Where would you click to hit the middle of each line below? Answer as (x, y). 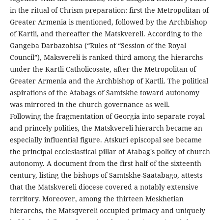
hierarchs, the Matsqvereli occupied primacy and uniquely (107, 210)
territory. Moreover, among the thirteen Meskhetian (96, 198)
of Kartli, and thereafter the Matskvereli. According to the (106, 33)
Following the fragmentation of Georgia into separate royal (107, 116)
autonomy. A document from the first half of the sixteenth (105, 163)
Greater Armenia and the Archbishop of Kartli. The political (109, 81)
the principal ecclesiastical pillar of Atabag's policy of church (110, 151)
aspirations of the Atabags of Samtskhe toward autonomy (104, 92)
